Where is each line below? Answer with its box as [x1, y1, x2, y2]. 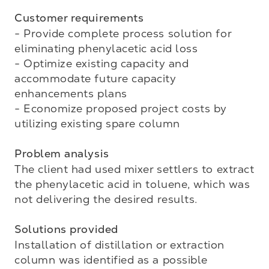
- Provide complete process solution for [14, 27, 232, 40]
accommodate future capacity [14, 72, 177, 85]
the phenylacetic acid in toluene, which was [14, 178, 250, 190]
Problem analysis [14, 147, 109, 160]
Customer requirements [14, 11, 144, 25]
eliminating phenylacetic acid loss [14, 42, 198, 55]
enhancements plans [14, 87, 127, 100]
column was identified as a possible [14, 253, 208, 266]
